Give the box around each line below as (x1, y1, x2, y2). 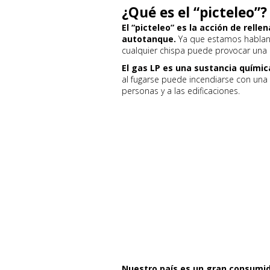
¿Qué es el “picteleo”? (122, 3, 267, 22)
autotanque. (122, 33, 176, 45)
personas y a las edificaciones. (122, 85, 240, 96)
